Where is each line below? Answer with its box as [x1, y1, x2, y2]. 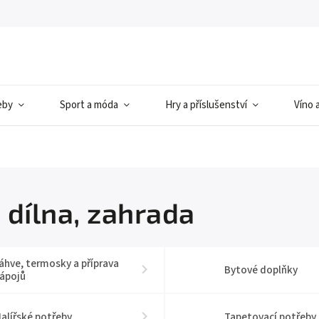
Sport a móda [60, 98, 118, 113]
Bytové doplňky [224, 262, 298, 278]
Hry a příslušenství [165, 98, 247, 113]
